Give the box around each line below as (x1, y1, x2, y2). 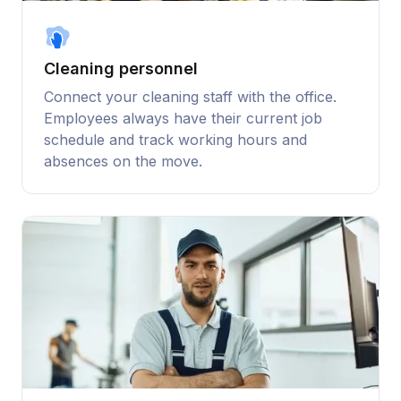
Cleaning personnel (44, 59, 198, 79)
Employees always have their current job (44, 109, 322, 128)
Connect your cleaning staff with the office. (44, 88, 337, 107)
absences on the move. (44, 152, 202, 171)
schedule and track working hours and (44, 131, 307, 149)
